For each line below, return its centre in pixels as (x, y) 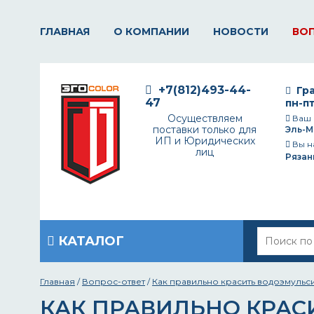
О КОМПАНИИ (151, 32)
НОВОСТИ (241, 32)
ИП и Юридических (205, 141)
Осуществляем (205, 118)
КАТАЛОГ (89, 241)
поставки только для (205, 130)
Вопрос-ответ (114, 281)
